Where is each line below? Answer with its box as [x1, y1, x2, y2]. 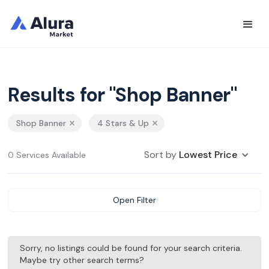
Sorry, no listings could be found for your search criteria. [20, 243, 243, 253]
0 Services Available [8, 150, 86, 160]
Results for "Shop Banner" [8, 82, 237, 107]
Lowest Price [178, 148, 237, 161]
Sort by [144, 148, 179, 161]
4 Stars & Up [97, 118, 150, 128]
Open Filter [113, 195, 156, 205]
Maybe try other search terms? [20, 255, 145, 265]
